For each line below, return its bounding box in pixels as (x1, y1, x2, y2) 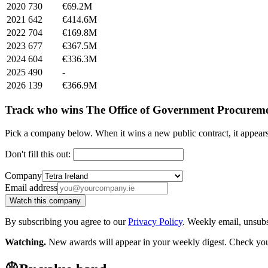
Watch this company (10, 196, 81, 206)
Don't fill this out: (5, 149, 73, 160)
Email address (5, 182, 57, 193)
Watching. (5, 237, 46, 248)
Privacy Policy (128, 217, 182, 227)
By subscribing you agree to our (5, 217, 128, 227)
